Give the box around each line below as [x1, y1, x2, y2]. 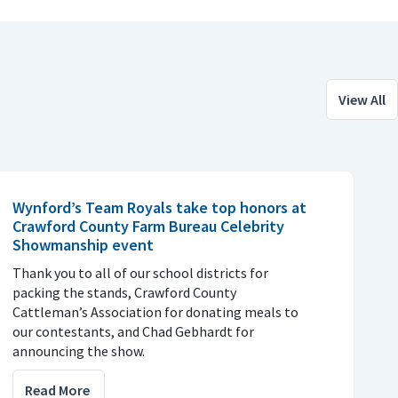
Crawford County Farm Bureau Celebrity [12, 215, 284, 236]
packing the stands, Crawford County [12, 283, 236, 301]
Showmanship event [12, 234, 154, 255]
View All [338, 90, 386, 108]
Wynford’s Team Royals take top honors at [12, 196, 306, 218]
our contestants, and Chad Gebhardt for [12, 322, 254, 340]
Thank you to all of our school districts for [12, 263, 268, 282]
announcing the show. [12, 341, 145, 360]
